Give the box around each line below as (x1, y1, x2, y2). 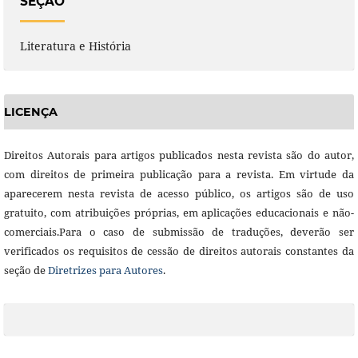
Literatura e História (19, 38, 131, 54)
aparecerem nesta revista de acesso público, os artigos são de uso (3, 186, 355, 201)
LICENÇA (3, 105, 58, 120)
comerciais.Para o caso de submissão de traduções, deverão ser (3, 225, 355, 240)
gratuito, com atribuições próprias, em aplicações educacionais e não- (3, 205, 355, 221)
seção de (3, 263, 48, 278)
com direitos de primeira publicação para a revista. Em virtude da (3, 167, 355, 182)
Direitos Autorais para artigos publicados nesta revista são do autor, (3, 148, 355, 163)
